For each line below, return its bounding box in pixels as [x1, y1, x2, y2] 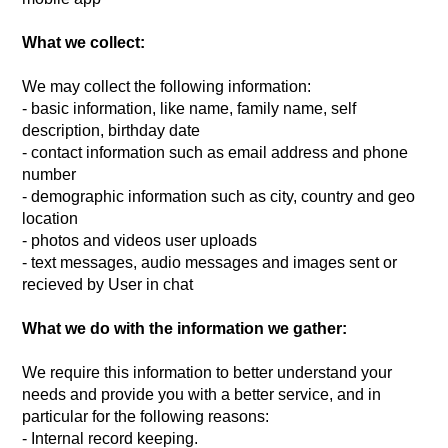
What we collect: [22, 34, 146, 51]
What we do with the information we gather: [22, 320, 348, 337]
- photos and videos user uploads [22, 232, 258, 249]
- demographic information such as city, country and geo [22, 188, 416, 205]
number [22, 166, 77, 183]
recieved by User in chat [22, 276, 194, 293]
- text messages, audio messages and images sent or [22, 254, 398, 271]
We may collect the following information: [22, 78, 312, 95]
